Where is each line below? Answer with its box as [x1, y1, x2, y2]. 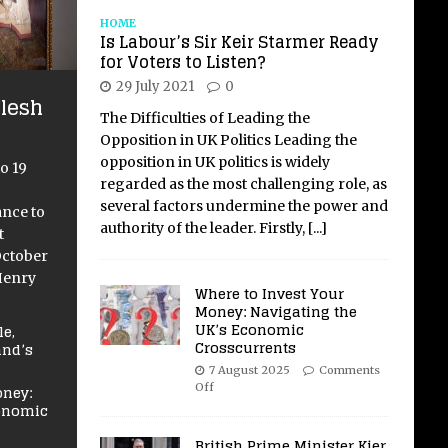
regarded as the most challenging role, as [99, 174, 387, 193]
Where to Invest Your [194, 280, 344, 306]
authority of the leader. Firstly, [99, 218, 308, 237]
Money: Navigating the [194, 298, 357, 324]
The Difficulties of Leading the [99, 108, 310, 127]
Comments [318, 362, 380, 377]
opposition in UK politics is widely [99, 152, 330, 171]
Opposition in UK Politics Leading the [99, 130, 357, 149]
